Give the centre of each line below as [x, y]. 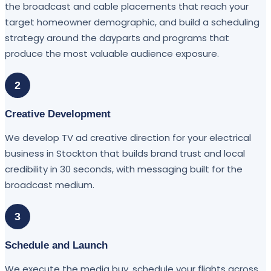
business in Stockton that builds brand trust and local [125, 153]
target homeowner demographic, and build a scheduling [132, 22]
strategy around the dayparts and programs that [117, 38]
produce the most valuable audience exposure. [112, 53]
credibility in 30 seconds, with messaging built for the [124, 169]
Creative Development [58, 114]
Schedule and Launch [56, 245]
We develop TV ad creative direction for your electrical [128, 137]
